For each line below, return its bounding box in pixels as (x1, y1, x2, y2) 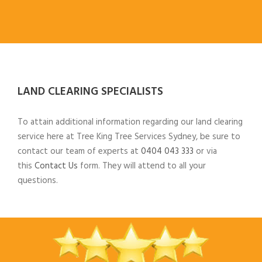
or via (194, 144, 217, 158)
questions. (18, 173, 58, 188)
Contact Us (35, 158, 78, 173)
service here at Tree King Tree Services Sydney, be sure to (18, 129, 240, 144)
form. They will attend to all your (78, 158, 206, 173)
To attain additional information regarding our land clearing (18, 115, 243, 129)
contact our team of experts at (18, 144, 141, 158)
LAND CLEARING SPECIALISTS (18, 82, 163, 101)
